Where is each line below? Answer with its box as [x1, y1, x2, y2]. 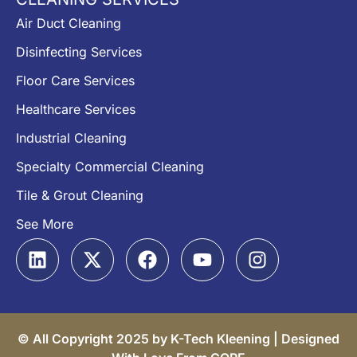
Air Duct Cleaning [16, 15, 121, 32]
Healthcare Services [16, 101, 135, 118]
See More [16, 216, 73, 233]
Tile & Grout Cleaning [16, 187, 143, 204]
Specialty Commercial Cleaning [16, 159, 204, 175]
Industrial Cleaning [16, 130, 127, 147]
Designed [281, 331, 339, 347]
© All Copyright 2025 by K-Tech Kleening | [18, 331, 281, 347]
